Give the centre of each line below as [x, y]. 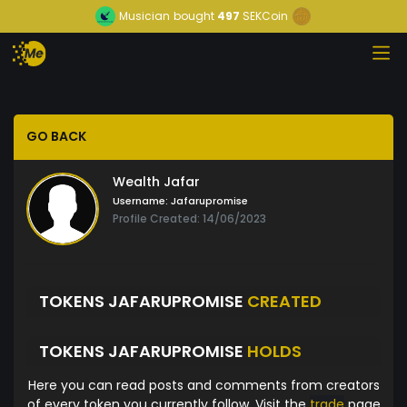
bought [194, 16]
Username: [140, 201]
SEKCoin [265, 16]
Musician [144, 16]
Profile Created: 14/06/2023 [189, 219]
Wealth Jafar [156, 182]
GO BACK [56, 137]
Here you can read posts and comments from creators [203, 386]
